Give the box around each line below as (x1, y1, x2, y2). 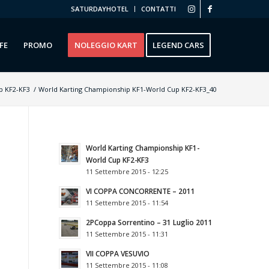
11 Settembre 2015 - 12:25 (85, 167, 168, 176)
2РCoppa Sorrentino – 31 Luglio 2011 (85, 217, 213, 227)
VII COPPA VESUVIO (85, 249, 150, 258)
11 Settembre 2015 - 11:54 (85, 198, 168, 207)
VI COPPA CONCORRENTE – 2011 (85, 186, 195, 196)
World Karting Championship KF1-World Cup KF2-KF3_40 (38, 85, 217, 94)
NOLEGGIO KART (74, 40, 138, 50)
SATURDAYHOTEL (71, 4, 129, 13)
